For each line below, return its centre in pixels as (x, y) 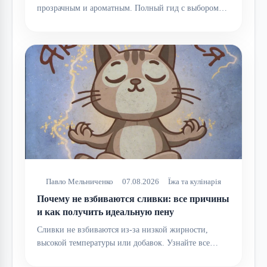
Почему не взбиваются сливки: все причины (133, 199)
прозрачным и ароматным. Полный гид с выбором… (132, 8)
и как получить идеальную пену (105, 212)
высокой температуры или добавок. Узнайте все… (128, 243)
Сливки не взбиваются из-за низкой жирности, (122, 230)
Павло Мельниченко (80, 182)
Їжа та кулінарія (195, 182)
